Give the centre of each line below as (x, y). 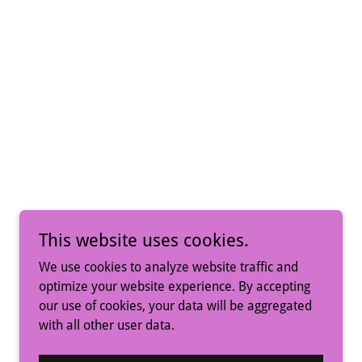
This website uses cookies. (144, 240)
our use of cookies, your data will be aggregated (175, 306)
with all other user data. (107, 325)
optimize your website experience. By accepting (175, 286)
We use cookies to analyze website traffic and (168, 267)
